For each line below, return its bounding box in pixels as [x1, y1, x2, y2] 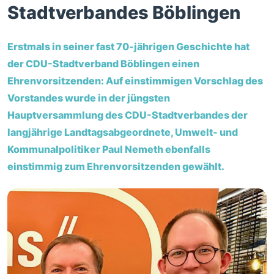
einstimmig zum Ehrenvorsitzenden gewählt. [7, 160, 224, 172]
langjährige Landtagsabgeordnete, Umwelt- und [7, 125, 238, 138]
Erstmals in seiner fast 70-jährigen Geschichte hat [7, 40, 250, 53]
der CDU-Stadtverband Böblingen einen [7, 57, 199, 70]
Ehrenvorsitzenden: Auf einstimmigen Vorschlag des [7, 74, 263, 87]
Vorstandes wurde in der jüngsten [7, 91, 170, 104]
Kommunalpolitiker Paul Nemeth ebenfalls [7, 143, 210, 155]
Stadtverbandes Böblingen [7, 1, 240, 23]
